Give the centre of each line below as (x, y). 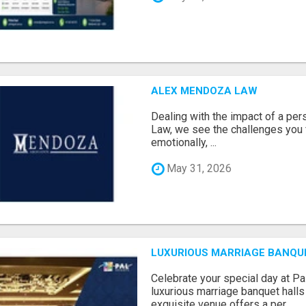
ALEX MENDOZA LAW (205, 91)
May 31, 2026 (198, 169)
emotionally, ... (184, 142)
